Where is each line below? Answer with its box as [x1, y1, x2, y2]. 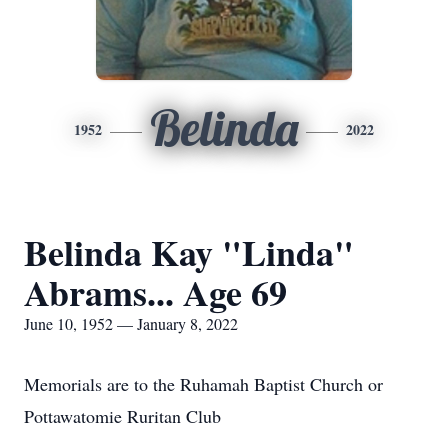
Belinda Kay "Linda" [24, 226, 354, 278]
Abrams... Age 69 [24, 266, 287, 318]
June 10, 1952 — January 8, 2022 [24, 313, 238, 334]
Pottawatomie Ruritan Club [24, 404, 221, 428]
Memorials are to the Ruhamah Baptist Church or [24, 372, 383, 396]
